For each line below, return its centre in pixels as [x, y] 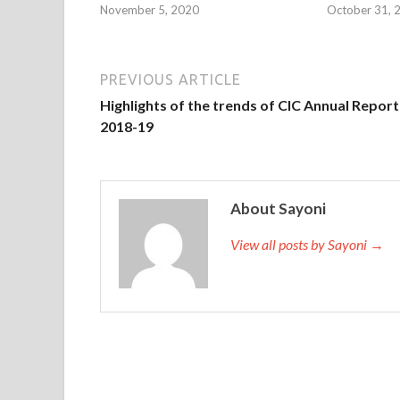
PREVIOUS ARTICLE [171, 79]
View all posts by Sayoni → [307, 244]
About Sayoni [278, 208]
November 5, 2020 [150, 9]
